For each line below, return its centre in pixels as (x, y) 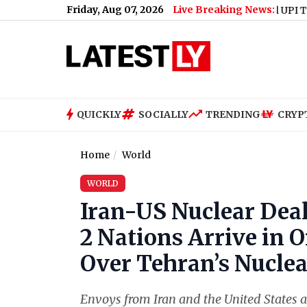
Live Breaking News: (224, 10)
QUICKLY (99, 114)
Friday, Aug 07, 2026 (115, 10)
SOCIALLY (163, 114)
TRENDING (233, 114)
